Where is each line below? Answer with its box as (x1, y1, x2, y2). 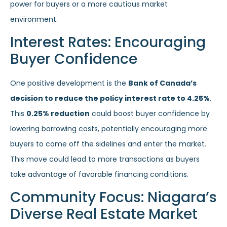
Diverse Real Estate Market (10, 204, 198, 224)
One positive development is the (10, 78, 128, 88)
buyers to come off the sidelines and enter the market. (10, 138, 206, 149)
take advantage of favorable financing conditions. (10, 169, 188, 179)
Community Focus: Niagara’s (10, 187, 217, 208)
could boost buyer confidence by (90, 108, 210, 119)
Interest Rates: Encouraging (10, 32, 206, 52)
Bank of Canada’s (128, 78, 197, 88)
